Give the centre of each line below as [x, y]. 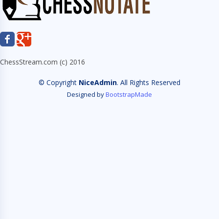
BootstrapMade [129, 94]
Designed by [86, 94]
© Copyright [59, 82]
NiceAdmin [98, 82]
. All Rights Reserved [149, 82]
